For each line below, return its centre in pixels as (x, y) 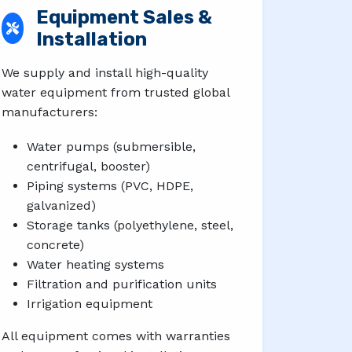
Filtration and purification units (122, 284)
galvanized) (61, 205)
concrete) (55, 244)
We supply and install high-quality (105, 72)
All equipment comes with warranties (116, 335)
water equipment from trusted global (115, 92)
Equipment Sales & (125, 17)
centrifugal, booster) (88, 166)
